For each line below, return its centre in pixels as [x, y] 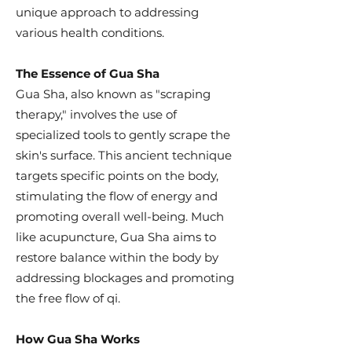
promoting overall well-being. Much [120, 216]
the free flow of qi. [68, 298]
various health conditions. [90, 33]
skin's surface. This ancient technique [124, 155]
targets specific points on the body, [117, 176]
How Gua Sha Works [78, 339]
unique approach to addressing [107, 12]
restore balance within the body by [117, 257]
